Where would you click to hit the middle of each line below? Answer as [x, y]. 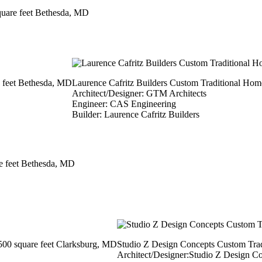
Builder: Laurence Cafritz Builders [136, 115]
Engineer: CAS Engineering [124, 104]
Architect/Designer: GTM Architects [139, 94]
